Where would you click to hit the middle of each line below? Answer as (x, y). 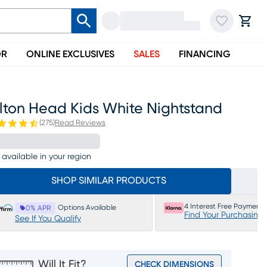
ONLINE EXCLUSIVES (70, 54)
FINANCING (205, 54)
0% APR (38, 208)
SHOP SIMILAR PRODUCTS (108, 181)
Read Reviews (80, 123)
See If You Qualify (48, 219)
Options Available (87, 207)
